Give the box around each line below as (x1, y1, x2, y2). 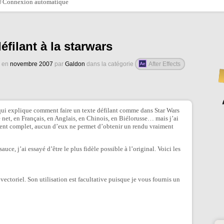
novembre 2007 (10, 60, 53, 67)
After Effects (147, 60, 180, 67)
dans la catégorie (85, 60, 135, 67)
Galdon (65, 60, 85, 67)
